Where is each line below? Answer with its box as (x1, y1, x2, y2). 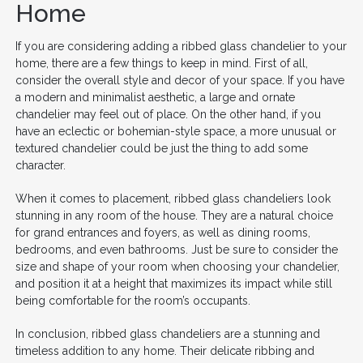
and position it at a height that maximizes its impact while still (15, 276, 332, 290)
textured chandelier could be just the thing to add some (15, 141, 308, 155)
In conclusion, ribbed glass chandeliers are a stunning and (15, 327, 320, 340)
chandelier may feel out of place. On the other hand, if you (15, 107, 321, 121)
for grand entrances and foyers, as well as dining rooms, (15, 225, 310, 239)
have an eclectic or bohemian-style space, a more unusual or (15, 124, 336, 138)
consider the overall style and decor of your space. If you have (15, 73, 344, 87)
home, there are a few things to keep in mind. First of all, (15, 56, 308, 70)
